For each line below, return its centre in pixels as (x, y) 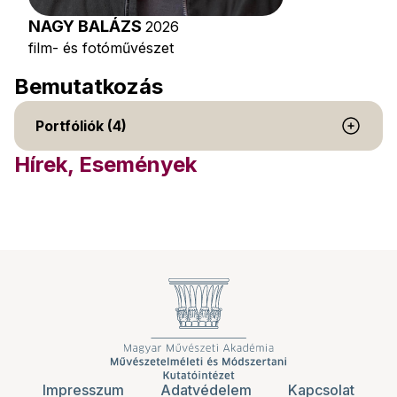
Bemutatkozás (89, 86)
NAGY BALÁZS (87, 26)
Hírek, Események (105, 164)
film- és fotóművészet (101, 48)
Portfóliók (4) (81, 126)
